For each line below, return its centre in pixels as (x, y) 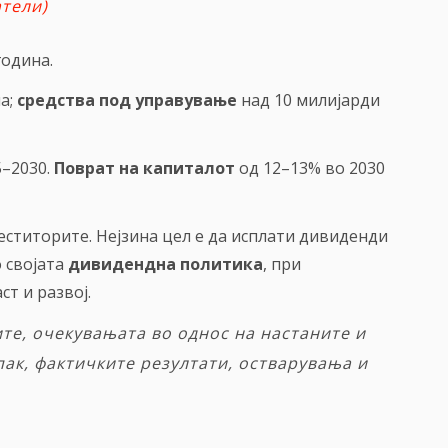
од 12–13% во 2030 (310, 168)
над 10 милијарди (308, 100)
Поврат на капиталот (144, 168)
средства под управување (127, 100)
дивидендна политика (165, 264)
